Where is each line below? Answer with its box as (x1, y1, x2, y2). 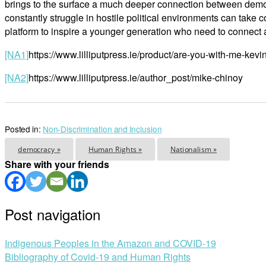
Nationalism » (170, 144, 217, 154)
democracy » (18, 144, 61, 154)
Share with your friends (5, 157, 109, 172)
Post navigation (5, 204, 100, 225)
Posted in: (5, 123, 43, 135)
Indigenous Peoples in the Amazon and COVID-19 (5, 236, 216, 250)
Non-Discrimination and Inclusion (42, 123, 162, 135)
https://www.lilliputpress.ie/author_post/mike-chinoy (28, 71, 243, 85)
